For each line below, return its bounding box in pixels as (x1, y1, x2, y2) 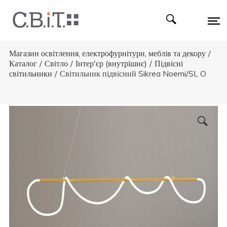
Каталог (9, 58, 37, 68)
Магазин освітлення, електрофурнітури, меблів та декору (9, 48, 206, 58)
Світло (44, 58, 68, 68)
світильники (9, 68, 52, 79)
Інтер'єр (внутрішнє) (75, 58, 147, 68)
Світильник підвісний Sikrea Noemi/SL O (59, 68, 206, 79)
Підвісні (154, 58, 183, 68)
